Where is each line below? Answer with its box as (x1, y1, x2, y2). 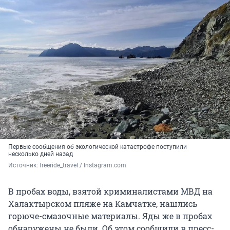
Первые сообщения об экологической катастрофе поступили (8, 143, 187, 151)
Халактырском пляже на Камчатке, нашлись (8, 198, 197, 209)
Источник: (8, 162, 40, 169)
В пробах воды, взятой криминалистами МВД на (8, 186, 213, 197)
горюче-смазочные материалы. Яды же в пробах (8, 210, 212, 222)
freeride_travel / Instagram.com (40, 162, 126, 169)
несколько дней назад (8, 150, 73, 158)
